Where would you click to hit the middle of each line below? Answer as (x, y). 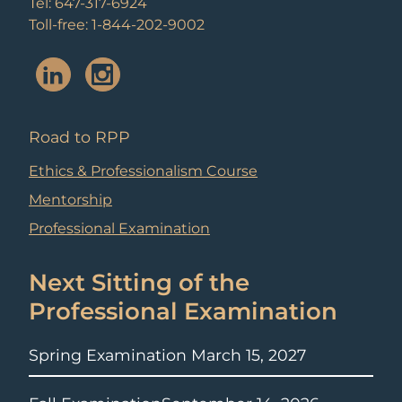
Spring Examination (108, 354)
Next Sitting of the (139, 283)
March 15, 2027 (246, 354)
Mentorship (70, 200)
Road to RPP (79, 137)
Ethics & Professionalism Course (143, 171)
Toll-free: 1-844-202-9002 (117, 24)
